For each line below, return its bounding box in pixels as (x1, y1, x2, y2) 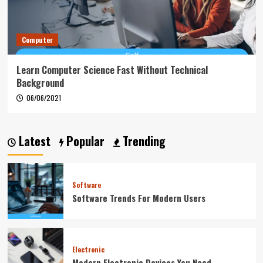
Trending (119, 131, 166, 150)
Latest (15, 131, 50, 150)
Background (16, 75, 64, 90)
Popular (63, 131, 104, 150)
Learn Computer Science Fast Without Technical (16, 62, 208, 77)
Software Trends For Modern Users (72, 191, 205, 205)
